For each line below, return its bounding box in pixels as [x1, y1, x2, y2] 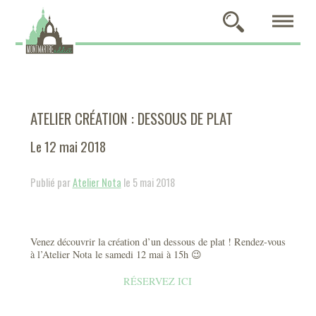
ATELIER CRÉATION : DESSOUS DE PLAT [30, 107, 233, 129]
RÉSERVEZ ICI [123, 274, 193, 288]
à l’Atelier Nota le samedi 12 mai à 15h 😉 [30, 248, 202, 261]
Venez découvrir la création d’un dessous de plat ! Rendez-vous [30, 235, 286, 248]
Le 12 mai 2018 [30, 136, 106, 157]
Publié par [30, 175, 73, 190]
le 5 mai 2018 [121, 175, 175, 190]
